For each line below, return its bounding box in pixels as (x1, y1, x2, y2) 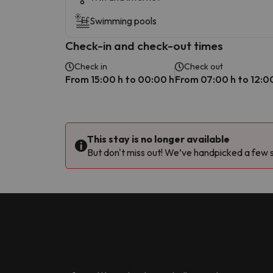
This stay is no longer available (87, 133, 230, 146)
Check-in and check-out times (65, 38, 223, 54)
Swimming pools (90, 15, 157, 27)
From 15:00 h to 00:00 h (65, 73, 174, 86)
